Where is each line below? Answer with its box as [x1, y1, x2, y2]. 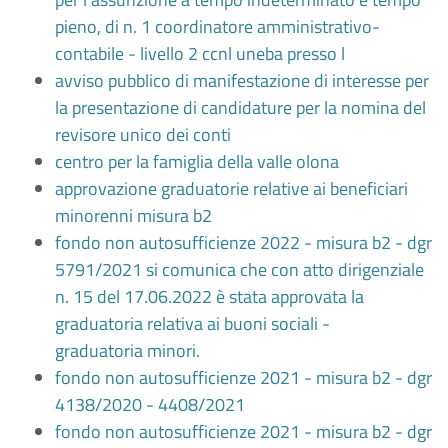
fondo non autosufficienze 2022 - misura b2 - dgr [55, 229, 432, 256]
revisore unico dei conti [55, 121, 231, 148]
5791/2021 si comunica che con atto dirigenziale [55, 256, 424, 283]
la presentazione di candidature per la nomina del [55, 94, 426, 121]
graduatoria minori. [55, 337, 200, 364]
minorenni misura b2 [55, 202, 212, 229]
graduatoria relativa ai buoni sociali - [55, 310, 330, 337]
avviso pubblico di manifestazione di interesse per [55, 67, 429, 94]
